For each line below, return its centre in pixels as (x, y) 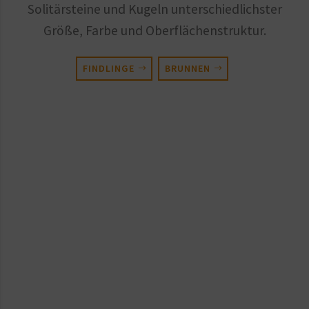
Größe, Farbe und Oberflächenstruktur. (154, 31)
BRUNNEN (187, 68)
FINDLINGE (108, 68)
